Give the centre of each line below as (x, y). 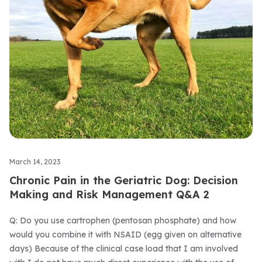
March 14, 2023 (35, 162)
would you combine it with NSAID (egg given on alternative (125, 235)
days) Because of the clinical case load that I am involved (124, 249)
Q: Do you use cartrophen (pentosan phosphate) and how (123, 221)
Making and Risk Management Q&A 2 (109, 195)
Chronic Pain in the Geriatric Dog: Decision (124, 181)
